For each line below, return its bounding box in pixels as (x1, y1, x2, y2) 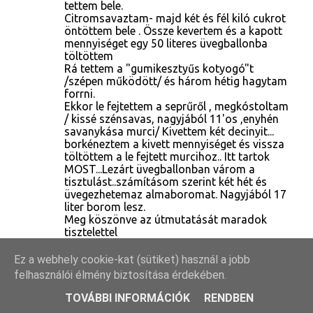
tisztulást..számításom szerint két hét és (64, 175, 267, 188)
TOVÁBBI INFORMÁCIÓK (65, 291, 190, 305)
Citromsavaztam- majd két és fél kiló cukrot (64, 11, 286, 24)
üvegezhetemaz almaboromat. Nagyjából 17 (64, 187, 286, 201)
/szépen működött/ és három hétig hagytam (64, 74, 287, 87)
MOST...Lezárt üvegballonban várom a (64, 162, 255, 175)
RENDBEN (204, 291, 254, 305)
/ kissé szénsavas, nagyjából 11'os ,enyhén (64, 112, 279, 125)
